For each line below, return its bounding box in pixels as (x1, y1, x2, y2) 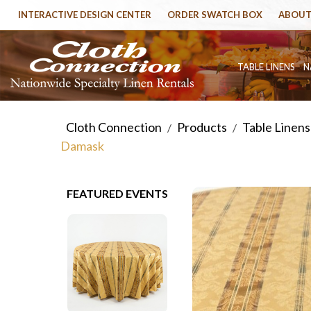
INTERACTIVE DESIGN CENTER (18, 9, 151, 20)
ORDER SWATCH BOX (167, 9, 262, 20)
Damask (60, 138, 104, 153)
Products (177, 119, 227, 135)
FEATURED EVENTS (66, 187, 168, 200)
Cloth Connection (66, 119, 162, 135)
